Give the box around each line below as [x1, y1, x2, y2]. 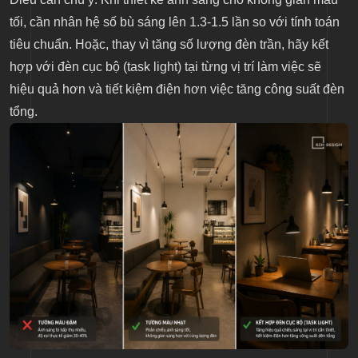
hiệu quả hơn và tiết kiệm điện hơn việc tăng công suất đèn [10, 82, 344, 96]
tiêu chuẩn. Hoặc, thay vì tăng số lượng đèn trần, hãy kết [10, 37, 328, 51]
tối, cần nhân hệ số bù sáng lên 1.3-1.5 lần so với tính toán [10, 14, 340, 29]
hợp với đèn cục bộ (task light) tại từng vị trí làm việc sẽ [10, 59, 321, 74]
